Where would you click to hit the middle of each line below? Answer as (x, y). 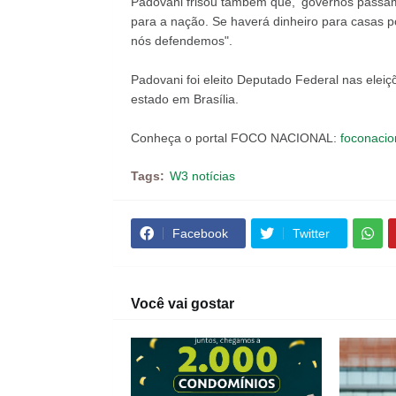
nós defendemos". (181, 41)
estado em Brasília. (186, 99)
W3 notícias (202, 176)
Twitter (311, 233)
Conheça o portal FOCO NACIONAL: (235, 138)
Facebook (200, 233)
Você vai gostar (182, 304)
